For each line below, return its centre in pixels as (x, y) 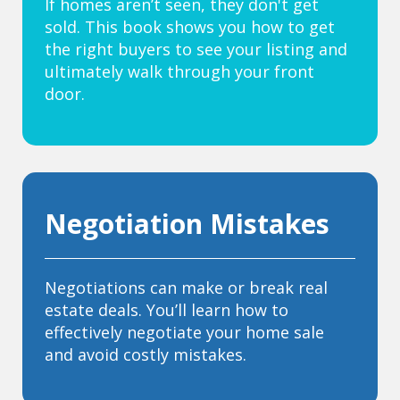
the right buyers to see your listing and (196, 50)
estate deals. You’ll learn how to (167, 310)
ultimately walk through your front (179, 72)
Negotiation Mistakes (187, 224)
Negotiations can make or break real (186, 288)
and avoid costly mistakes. (146, 355)
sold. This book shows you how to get (190, 27)
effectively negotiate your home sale (184, 333)
